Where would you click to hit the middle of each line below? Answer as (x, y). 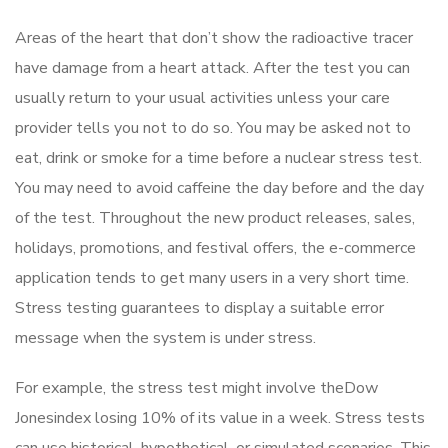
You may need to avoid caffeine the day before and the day (219, 188)
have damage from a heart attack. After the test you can (212, 68)
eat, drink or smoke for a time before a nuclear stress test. (218, 158)
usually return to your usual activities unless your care (202, 98)
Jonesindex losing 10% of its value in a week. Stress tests (220, 418)
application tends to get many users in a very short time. (212, 278)
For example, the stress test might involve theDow (196, 388)
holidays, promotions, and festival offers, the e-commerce (215, 248)
